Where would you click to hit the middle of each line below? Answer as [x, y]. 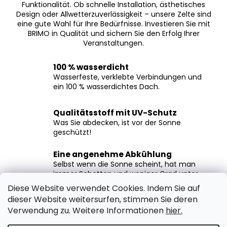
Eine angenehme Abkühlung [112, 154]
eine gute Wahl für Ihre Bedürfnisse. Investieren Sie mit [113, 24]
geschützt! [72, 132]
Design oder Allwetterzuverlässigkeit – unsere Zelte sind [113, 14]
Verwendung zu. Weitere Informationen [87, 211]
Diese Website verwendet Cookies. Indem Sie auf [104, 188]
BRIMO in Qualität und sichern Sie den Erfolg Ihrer [113, 33]
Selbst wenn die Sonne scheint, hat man [124, 164]
